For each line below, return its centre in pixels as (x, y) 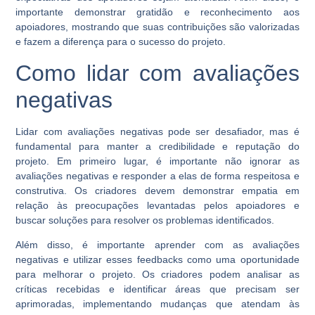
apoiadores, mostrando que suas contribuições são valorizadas (157, 27)
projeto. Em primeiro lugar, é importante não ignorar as (157, 161)
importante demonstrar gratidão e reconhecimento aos (157, 12)
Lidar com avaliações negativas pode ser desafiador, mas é (157, 131)
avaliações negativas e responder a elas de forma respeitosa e (157, 175)
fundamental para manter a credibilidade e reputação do (157, 146)
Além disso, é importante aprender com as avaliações (157, 245)
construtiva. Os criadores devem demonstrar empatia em (157, 190)
